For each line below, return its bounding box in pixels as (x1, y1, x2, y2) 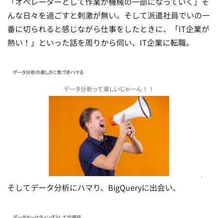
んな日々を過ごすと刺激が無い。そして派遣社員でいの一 (7, 9, 210, 21)
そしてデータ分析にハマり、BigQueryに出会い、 (7, 182, 181, 194)
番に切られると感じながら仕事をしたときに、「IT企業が (7, 23, 209, 35)
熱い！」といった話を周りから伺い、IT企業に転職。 (7, 36, 194, 49)
